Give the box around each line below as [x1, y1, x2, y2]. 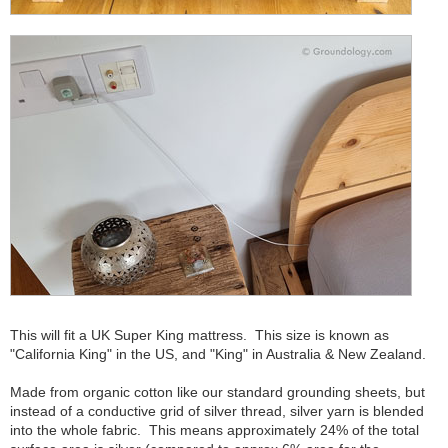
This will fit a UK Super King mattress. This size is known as [10, 327, 389, 343]
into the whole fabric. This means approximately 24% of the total [10, 422, 419, 438]
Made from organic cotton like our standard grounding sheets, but [10, 384, 425, 400]
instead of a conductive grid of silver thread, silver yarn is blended [10, 403, 424, 419]
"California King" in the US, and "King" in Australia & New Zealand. [10, 346, 426, 362]
